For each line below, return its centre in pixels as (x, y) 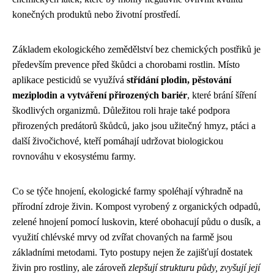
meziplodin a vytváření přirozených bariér (100, 95)
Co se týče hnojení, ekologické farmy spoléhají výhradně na (128, 191)
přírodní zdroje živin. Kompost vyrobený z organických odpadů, (136, 206)
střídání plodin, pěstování (179, 80)
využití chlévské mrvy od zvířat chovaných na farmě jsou (122, 237)
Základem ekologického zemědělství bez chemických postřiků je (136, 49)
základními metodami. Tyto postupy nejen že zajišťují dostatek (132, 252)
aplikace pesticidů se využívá (69, 80)
